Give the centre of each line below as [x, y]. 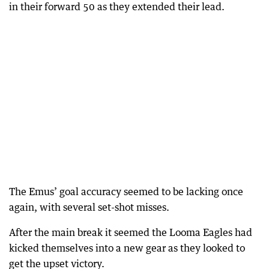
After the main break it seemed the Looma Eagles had [131, 232]
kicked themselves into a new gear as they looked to [127, 248]
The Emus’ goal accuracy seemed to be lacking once [126, 192]
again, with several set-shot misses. [89, 207]
